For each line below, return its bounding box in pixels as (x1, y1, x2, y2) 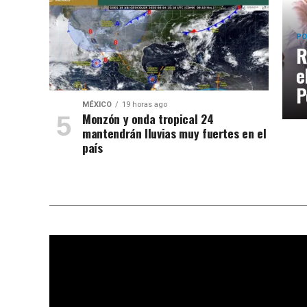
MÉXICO (82, 100, 112, 109)
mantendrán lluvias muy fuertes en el (82, 124, 267, 142)
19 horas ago (121, 100, 167, 109)
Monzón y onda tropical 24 (82, 110, 214, 127)
